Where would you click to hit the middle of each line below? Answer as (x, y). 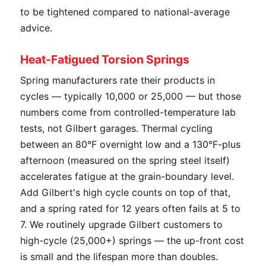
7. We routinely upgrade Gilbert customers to (121, 224)
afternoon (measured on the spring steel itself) (125, 160)
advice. (36, 28)
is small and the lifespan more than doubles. (119, 256)
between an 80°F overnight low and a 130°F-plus (130, 144)
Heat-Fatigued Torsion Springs (105, 59)
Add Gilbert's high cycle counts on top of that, (125, 192)
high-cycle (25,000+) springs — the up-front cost (132, 240)
